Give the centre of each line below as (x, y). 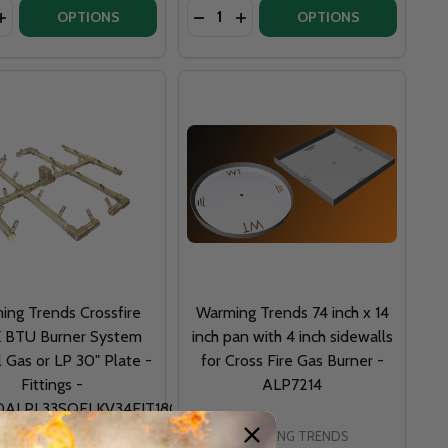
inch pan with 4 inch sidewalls (292, 336)
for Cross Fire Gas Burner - (292, 360)
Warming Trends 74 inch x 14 (292, 312)
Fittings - (52, 384)
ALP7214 (292, 384)
